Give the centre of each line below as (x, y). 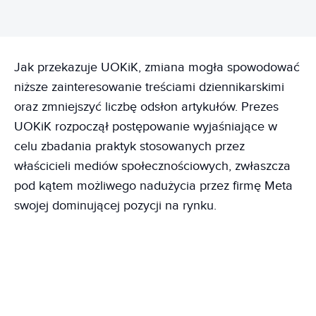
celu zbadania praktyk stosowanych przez (129, 146)
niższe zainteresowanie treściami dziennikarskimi (149, 87)
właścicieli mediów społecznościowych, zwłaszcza (152, 166)
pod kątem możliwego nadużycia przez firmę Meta (153, 186)
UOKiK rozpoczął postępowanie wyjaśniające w (146, 127)
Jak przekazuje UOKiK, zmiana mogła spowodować (157, 67)
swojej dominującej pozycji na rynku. (115, 206)
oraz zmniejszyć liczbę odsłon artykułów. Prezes (146, 107)
